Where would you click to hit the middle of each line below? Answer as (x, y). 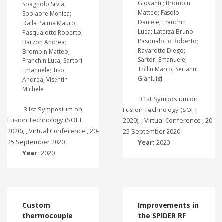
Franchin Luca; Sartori (52, 61)
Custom (36, 205)
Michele (33, 89)
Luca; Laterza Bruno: (166, 31)
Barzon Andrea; (44, 42)
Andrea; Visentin (45, 80)
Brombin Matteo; (46, 51)
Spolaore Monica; (47, 14)
